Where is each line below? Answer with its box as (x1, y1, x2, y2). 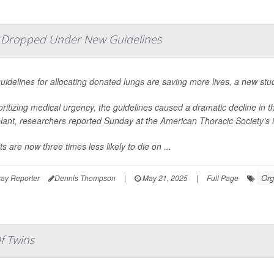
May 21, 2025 (141, 172, 188, 183)
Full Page (207, 172, 239, 183)
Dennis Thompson (54, 172, 116, 183)
